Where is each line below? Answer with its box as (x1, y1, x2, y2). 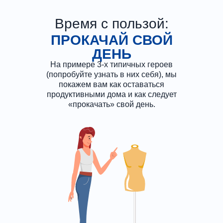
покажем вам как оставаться (59, 80, 164, 89)
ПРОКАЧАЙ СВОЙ (50, 32, 173, 48)
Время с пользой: (54, 16, 169, 31)
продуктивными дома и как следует (46, 90, 177, 99)
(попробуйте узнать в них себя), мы (46, 70, 177, 79)
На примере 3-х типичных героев (50, 60, 173, 69)
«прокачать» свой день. (68, 100, 155, 109)
